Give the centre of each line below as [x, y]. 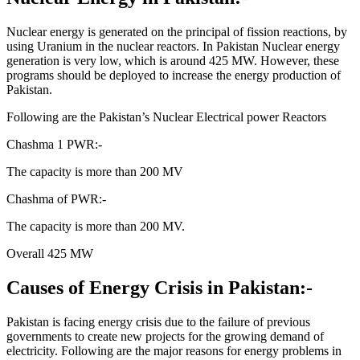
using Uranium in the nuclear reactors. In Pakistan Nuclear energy [173, 46]
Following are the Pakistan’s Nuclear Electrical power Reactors [166, 117]
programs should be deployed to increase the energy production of [174, 75]
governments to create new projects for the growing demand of [165, 336]
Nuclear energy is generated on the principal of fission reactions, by [177, 31]
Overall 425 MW [50, 253]
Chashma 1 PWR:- [54, 144]
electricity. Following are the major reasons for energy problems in [174, 350]
